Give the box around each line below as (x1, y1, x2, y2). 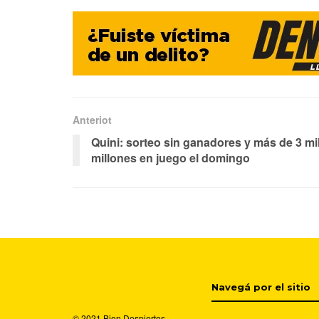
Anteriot (73, 113, 112, 127)
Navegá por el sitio (211, 281, 310, 293)
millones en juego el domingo (91, 150, 250, 167)
